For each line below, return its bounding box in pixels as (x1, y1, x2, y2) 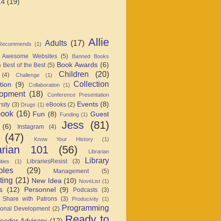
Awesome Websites (2, 52, 57, 60)
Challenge (15, 72, 39, 78)
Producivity (72, 195, 99, 202)
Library (85, 155, 109, 165)
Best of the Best (2, 61, 46, 69)
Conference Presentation (47, 91, 110, 98)
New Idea (31, 177, 62, 184)
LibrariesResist (27, 157, 67, 165)
